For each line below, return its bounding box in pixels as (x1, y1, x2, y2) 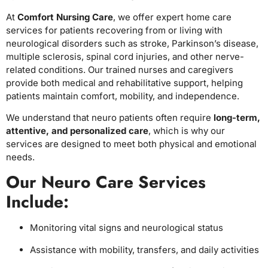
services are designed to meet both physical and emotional (6, 138, 257, 150)
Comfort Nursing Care (17, 11, 113, 23)
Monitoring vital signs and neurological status (30, 222, 223, 234)
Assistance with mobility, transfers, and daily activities (30, 243, 259, 255)
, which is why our (148, 124, 225, 136)
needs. (6, 151, 35, 163)
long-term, (214, 111, 260, 123)
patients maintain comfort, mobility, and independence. (6, 90, 239, 102)
